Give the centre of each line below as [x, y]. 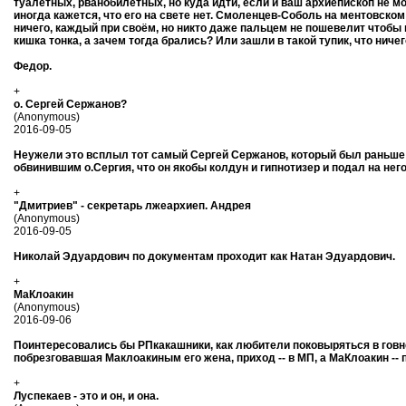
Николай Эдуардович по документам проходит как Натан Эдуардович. [204, 256]
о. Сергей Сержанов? [70, 104]
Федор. [33, 66]
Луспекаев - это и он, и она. [86, 396]
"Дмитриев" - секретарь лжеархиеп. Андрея [132, 206]
